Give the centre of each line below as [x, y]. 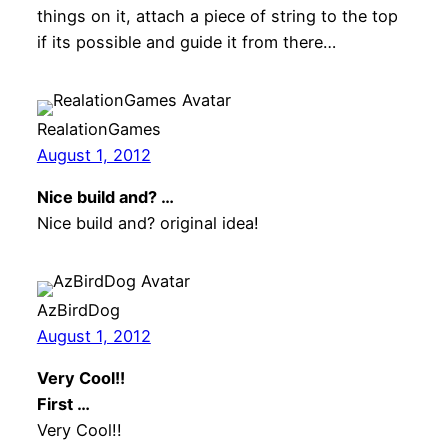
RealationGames [98, 128]
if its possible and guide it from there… [186, 41]
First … [63, 404]
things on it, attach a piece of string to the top [217, 15]
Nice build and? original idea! [147, 223]
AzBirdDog [78, 310]
